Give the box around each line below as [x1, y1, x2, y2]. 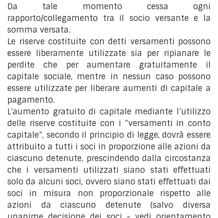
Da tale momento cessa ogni [7, 1, 211, 12]
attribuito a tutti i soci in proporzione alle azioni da [7, 142, 211, 152]
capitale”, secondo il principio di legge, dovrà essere [7, 130, 211, 140]
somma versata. [7, 25, 71, 35]
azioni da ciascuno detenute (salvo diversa [7, 200, 211, 210]
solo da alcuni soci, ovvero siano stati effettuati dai [7, 177, 211, 187]
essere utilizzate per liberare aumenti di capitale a [7, 83, 211, 93]
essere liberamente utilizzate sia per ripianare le [7, 48, 211, 58]
